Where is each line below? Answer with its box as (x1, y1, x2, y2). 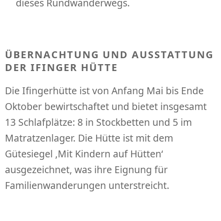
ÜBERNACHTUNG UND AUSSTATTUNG (5, 48, 214, 62)
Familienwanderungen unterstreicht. (5, 178, 169, 192)
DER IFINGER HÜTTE (5, 61, 118, 74)
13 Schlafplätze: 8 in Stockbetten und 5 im (5, 115, 192, 129)
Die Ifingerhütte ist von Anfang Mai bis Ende (5, 83, 204, 97)
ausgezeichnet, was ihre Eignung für (5, 162, 168, 176)
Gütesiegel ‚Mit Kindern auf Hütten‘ (5, 147, 163, 160)
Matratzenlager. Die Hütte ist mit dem (5, 131, 173, 145)
